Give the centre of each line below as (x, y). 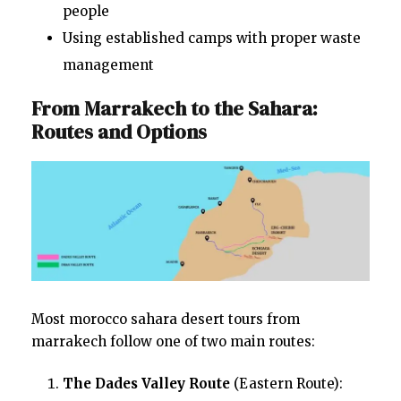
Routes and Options (119, 131)
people (86, 11)
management (108, 64)
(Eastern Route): (286, 383)
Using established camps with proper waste (212, 38)
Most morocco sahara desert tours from (166, 319)
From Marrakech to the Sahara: (175, 108)
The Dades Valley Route (146, 383)
